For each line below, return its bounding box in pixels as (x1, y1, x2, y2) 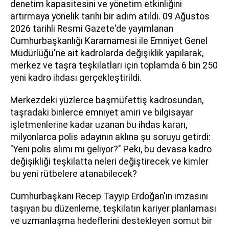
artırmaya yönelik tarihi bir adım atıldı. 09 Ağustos (10, 11, 210, 21)
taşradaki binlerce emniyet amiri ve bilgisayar (10, 107, 193, 118)
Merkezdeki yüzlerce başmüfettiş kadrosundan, (10, 95, 203, 105)
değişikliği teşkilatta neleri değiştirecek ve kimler (10, 156, 209, 167)
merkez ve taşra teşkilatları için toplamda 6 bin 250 (10, 60, 218, 71)
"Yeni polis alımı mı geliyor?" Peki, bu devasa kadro (10, 144, 212, 154)
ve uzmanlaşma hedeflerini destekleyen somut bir (10, 215, 212, 226)
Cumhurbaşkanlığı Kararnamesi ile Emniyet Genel (10, 35, 208, 46)
